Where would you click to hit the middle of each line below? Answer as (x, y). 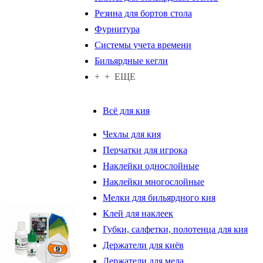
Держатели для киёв (143, 245)
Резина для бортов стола (143, 13)
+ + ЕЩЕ (115, 76)
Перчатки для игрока (145, 150)
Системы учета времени (143, 45)
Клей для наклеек (138, 213)
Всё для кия (126, 110)
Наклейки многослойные (154, 181)
